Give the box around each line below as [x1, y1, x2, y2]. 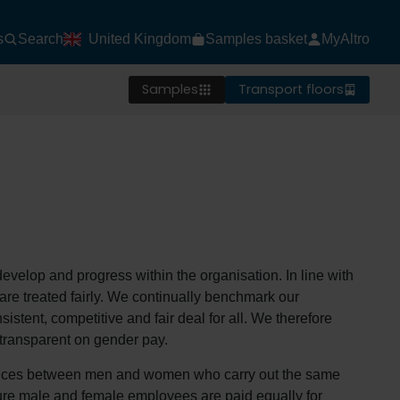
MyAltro [321, 31, 370, 47]
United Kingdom [88, 31, 191, 47]
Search [18, 31, 63, 47]
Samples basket [205, 31, 307, 47]
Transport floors [237, 80, 344, 99]
